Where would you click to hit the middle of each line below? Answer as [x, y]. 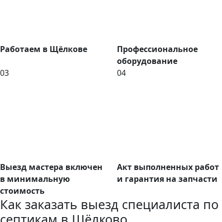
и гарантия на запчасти [167, 179]
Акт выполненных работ [168, 167]
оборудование [147, 61]
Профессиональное [157, 49]
